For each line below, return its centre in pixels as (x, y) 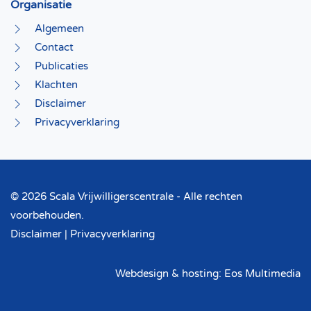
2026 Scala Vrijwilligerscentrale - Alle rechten (132, 197)
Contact (54, 48)
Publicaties (61, 66)
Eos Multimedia (262, 274)
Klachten (56, 85)
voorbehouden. (47, 216)
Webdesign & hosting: (170, 274)
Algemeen (59, 29)
